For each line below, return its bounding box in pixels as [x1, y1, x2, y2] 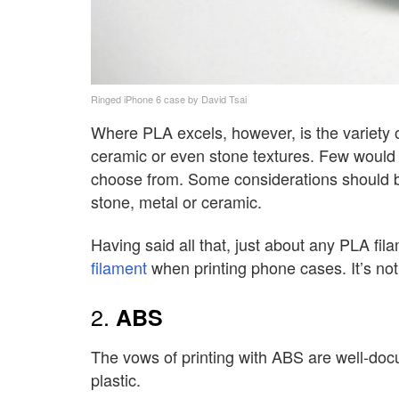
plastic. [91, 367, 141, 391]
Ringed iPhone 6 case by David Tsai [91, 91, 247, 106]
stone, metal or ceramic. [91, 189, 262, 213]
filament [91, 256, 147, 280]
